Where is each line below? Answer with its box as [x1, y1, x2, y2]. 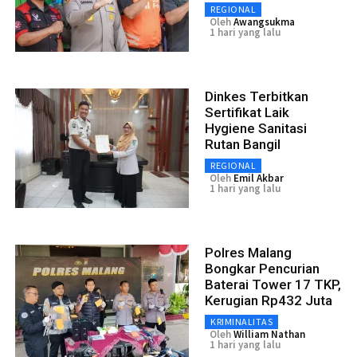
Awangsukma [233, 14, 295, 29]
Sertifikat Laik [205, 104, 289, 120]
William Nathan [233, 327, 305, 341]
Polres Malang [205, 244, 292, 261]
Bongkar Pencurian [205, 260, 320, 277]
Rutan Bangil [205, 135, 280, 152]
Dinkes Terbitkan [205, 88, 308, 104]
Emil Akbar [233, 171, 284, 185]
